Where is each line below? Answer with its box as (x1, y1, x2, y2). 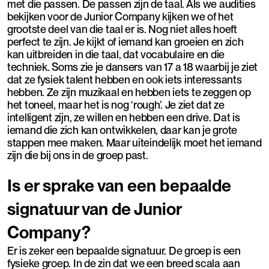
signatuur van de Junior (7, 198, 181, 219)
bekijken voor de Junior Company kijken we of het (7, 10, 234, 23)
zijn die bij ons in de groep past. (7, 148, 148, 162)
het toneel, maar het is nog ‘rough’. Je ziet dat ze (7, 98, 225, 111)
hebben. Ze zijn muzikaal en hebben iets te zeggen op (7, 85, 251, 98)
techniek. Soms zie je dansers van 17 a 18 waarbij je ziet (7, 60, 258, 73)
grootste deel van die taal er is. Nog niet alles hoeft (7, 22, 237, 35)
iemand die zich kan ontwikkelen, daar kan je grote (7, 123, 238, 136)
